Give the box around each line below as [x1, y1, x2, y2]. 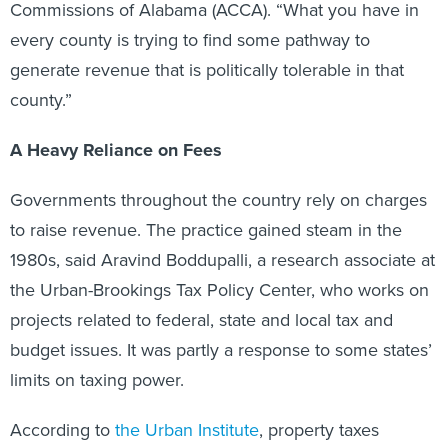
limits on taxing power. [10, 367, 184, 393]
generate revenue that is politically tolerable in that [10, 57, 404, 83]
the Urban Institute [115, 417, 259, 443]
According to [10, 417, 115, 443]
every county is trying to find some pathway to [10, 27, 370, 53]
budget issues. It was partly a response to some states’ [10, 337, 432, 363]
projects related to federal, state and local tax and [10, 307, 393, 333]
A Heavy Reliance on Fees [10, 137, 222, 164]
